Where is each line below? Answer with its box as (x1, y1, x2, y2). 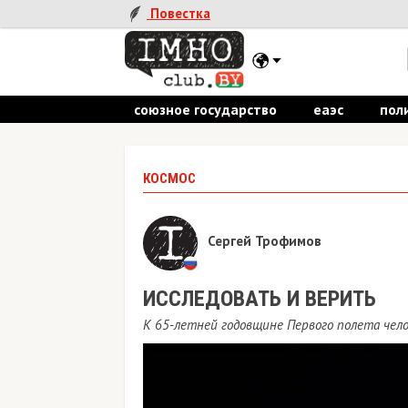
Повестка (147, 5, 210, 23)
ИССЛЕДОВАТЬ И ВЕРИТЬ (143, 286, 376, 311)
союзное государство (134, 100, 277, 118)
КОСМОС (143, 170, 196, 187)
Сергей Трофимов (208, 232, 321, 250)
